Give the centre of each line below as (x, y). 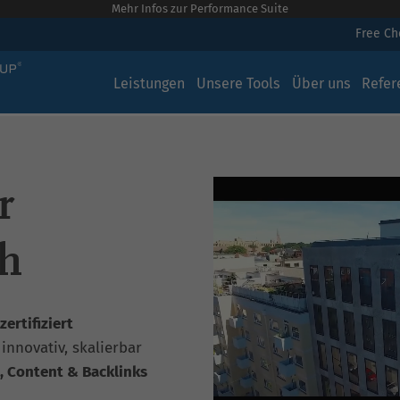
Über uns (321, 83)
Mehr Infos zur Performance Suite (200, 8)
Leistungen (149, 83)
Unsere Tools (238, 83)
